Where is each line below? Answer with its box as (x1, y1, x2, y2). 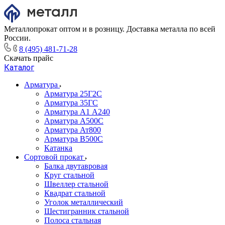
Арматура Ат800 (44, 126, 101, 134)
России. (4, 34, 31, 42)
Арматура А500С (44, 117, 103, 125)
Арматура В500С (44, 135, 103, 143)
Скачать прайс (4, 54, 53, 62)
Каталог (4, 63, 34, 72)
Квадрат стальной (44, 189, 105, 197)
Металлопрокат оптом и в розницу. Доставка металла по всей (4, 25, 215, 33)
